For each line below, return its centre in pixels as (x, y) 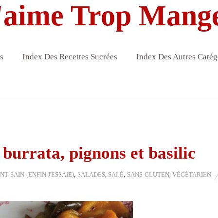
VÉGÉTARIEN (192, 175)
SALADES (91, 175)
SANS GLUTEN (148, 175)
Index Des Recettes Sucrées (70, 57)
